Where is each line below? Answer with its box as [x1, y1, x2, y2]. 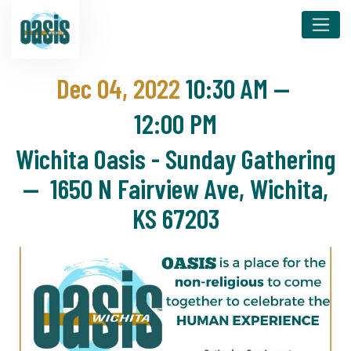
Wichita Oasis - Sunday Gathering [16, 142, 335, 175]
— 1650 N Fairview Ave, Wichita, [23, 172, 328, 204]
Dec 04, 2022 [56, 71, 186, 104]
